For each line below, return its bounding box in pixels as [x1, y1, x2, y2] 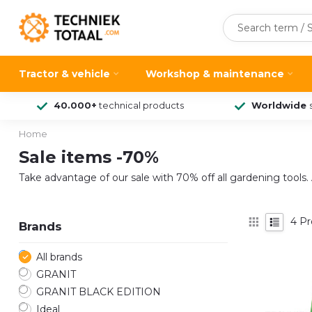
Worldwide [251, 100, 309, 111]
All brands [36, 250, 82, 263]
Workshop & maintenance [146, 68, 284, 80]
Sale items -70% [19, 147, 159, 167]
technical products [97, 100, 184, 111]
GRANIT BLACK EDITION [36, 285, 161, 298]
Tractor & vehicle [19, 68, 110, 80]
